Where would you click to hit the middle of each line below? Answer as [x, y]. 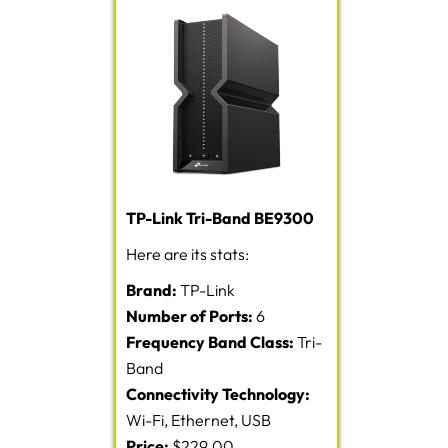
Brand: [151, 290]
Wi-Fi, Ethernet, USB [198, 420]
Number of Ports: [189, 316]
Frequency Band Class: [211, 342]
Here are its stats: [187, 254]
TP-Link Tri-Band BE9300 [220, 218]
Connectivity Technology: [218, 394]
